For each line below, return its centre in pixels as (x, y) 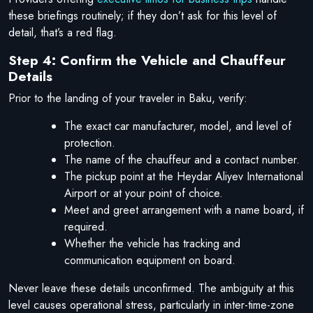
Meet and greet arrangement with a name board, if (184, 210)
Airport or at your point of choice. (144, 193)
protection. (90, 143)
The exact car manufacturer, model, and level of (178, 126)
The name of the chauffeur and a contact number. (182, 159)
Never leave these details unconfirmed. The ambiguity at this (151, 288)
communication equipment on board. (150, 260)
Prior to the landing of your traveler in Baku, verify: (128, 98)
